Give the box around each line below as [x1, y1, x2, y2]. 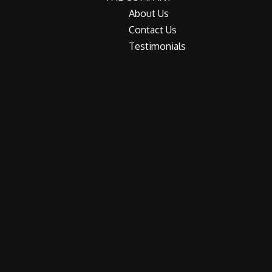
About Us [129, 7, 169, 19]
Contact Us [129, 24, 177, 36]
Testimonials [129, 40, 186, 52]
